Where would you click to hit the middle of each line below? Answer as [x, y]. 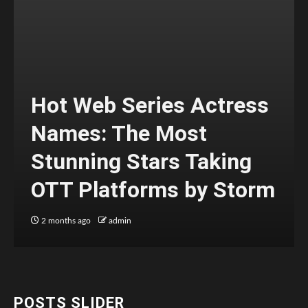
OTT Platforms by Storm [153, 189]
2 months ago [66, 220]
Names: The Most [119, 133]
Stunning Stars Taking [141, 161]
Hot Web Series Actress [150, 105]
